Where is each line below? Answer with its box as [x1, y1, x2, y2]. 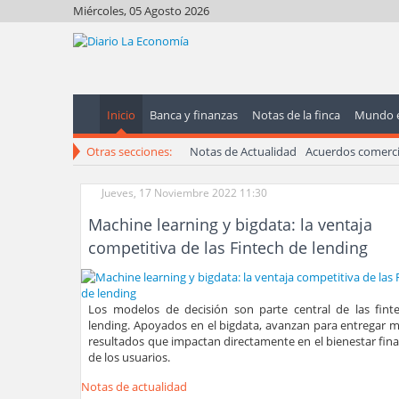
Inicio [107, 107, 135, 123]
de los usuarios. [88, 349, 171, 365]
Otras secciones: [86, 143, 172, 159]
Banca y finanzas [150, 107, 238, 123]
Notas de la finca [252, 107, 340, 123]
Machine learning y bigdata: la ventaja [88, 214, 373, 235]
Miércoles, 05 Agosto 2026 [73, 3, 209, 19]
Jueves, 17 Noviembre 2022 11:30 [102, 185, 268, 200]
